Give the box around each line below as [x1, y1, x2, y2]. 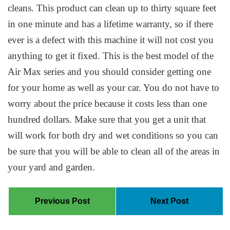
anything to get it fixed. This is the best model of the [8, 50, 214, 62]
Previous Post [34, 196, 90, 205]
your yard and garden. [8, 162, 95, 173]
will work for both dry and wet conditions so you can [8, 130, 219, 141]
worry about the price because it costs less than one [8, 98, 207, 109]
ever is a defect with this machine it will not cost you [8, 34, 214, 46]
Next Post [150, 196, 188, 205]
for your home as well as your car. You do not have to [8, 82, 220, 93]
